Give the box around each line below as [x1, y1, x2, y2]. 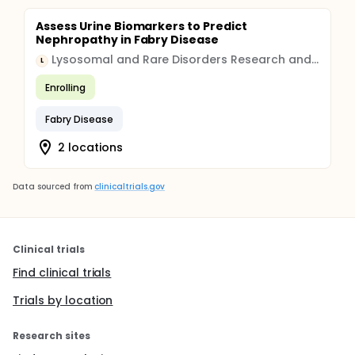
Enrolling [45, 80, 86, 94]
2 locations [58, 139, 123, 155]
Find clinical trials [13, 265, 112, 281]
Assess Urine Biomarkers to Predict [36, 18, 247, 34]
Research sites [13, 329, 90, 342]
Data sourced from [13, 181, 93, 193]
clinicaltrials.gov [94, 181, 165, 193]
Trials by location [13, 292, 113, 308]
